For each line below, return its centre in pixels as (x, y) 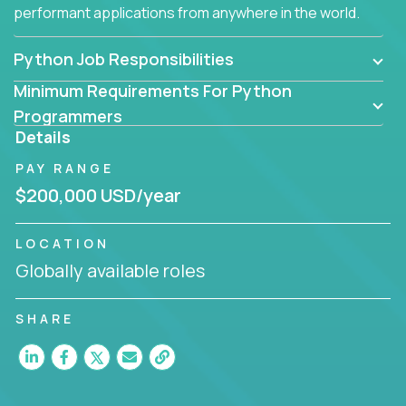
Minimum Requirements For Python (153, 90)
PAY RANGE (65, 168)
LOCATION (63, 243)
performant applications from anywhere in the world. (187, 12)
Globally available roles (110, 270)
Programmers (68, 116)
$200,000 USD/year (98, 195)
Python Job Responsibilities (124, 58)
